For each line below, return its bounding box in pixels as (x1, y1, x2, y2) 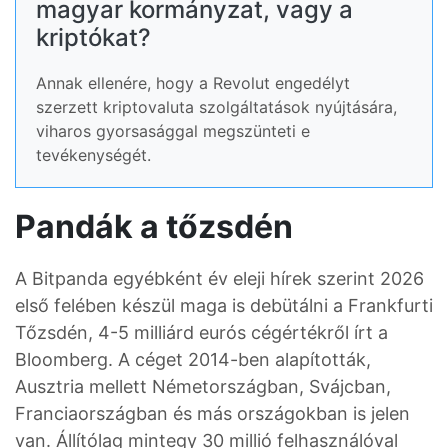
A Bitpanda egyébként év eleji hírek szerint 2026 (15, 267, 424, 289)
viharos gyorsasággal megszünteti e (36, 121, 310, 142)
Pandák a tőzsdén (15, 206, 293, 246)
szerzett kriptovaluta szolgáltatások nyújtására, (36, 97, 397, 118)
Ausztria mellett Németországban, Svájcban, (15, 375, 391, 397)
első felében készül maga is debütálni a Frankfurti (15, 294, 433, 316)
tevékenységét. (36, 145, 151, 166)
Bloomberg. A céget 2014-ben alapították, (15, 348, 371, 370)
